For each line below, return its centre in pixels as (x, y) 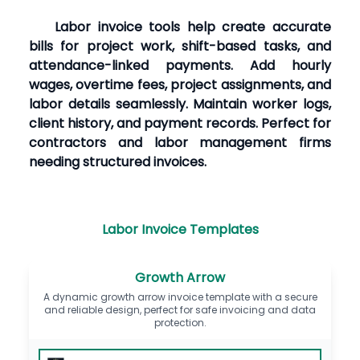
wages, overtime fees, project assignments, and (180, 84)
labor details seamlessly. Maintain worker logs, (180, 104)
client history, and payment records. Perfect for (180, 123)
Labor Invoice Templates (180, 229)
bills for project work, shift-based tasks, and (180, 46)
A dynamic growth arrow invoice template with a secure (180, 297)
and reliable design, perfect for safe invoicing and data (180, 309)
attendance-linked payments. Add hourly (180, 65)
